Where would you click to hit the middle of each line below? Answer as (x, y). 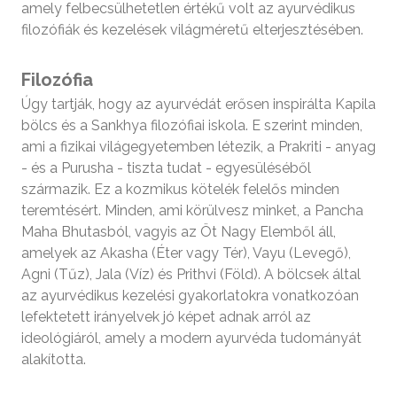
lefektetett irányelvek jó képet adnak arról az (166, 317)
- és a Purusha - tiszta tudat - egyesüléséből (166, 168)
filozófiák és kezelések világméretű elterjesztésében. (192, 30)
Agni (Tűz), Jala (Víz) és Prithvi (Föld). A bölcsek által (191, 275)
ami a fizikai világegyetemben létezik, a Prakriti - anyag (198, 147)
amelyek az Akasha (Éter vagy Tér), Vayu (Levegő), (186, 253)
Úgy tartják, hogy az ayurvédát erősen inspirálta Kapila (198, 105)
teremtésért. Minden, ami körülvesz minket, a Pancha (192, 211)
